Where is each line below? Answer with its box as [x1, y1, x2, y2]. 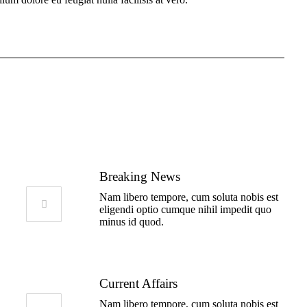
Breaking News [99, 169, 181, 184]
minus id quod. [99, 216, 164, 228]
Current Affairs [99, 276, 178, 291]
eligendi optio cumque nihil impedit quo [99, 204, 272, 216]
